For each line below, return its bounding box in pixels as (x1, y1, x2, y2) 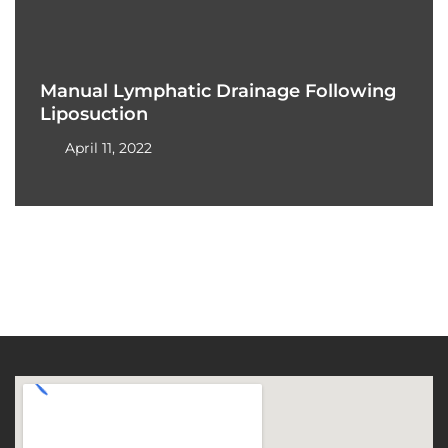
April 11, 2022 (65, 138, 152, 157)
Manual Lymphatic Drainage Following (40, 79, 396, 102)
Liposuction (40, 102, 148, 125)
